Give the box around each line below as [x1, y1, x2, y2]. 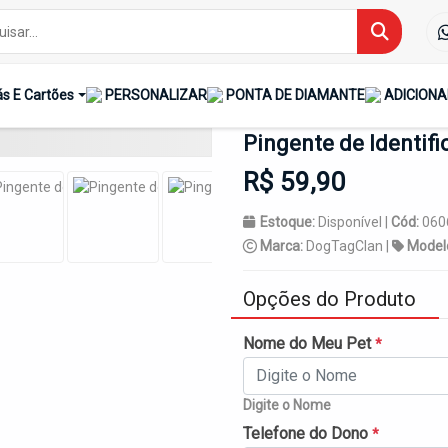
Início [278, 18, 313, 35]
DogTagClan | [306, 237, 392, 254]
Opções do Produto [243, 286, 416, 311]
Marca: [260, 237, 306, 254]
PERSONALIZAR [104, 87, 207, 103]
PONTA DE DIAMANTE [225, 87, 365, 103]
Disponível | [318, 213, 391, 230]
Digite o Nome [243, 396, 331, 413]
